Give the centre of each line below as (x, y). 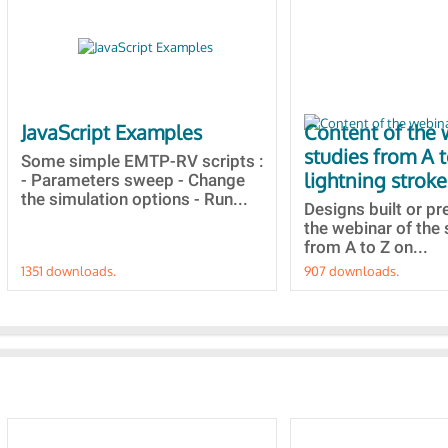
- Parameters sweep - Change (133, 180)
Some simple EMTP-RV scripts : (142, 161)
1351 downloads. (68, 271)
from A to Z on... (366, 247)
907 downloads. (351, 271)
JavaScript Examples (111, 132)
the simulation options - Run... (134, 199)
